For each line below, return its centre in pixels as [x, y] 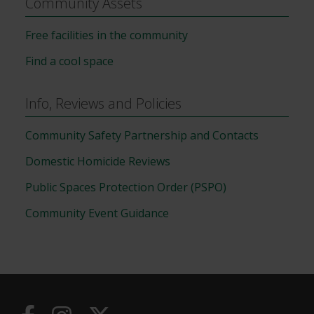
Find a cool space [69, 61]
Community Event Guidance [97, 213]
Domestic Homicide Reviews [98, 161]
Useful [58, 275]
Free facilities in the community [107, 35]
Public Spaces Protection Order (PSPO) [126, 187]
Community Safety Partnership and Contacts [142, 135]
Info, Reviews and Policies [103, 103]
